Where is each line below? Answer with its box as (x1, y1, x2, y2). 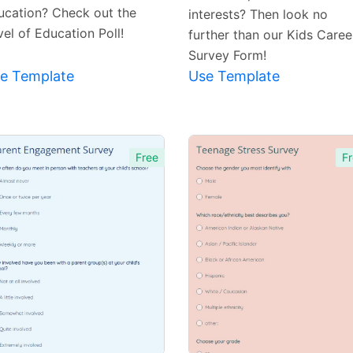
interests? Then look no (188, 6, 328, 23)
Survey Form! (188, 47, 266, 64)
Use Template (188, 68, 280, 85)
